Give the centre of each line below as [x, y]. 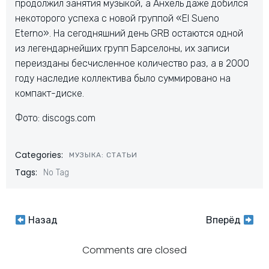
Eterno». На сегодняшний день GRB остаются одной [129, 33]
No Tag [56, 173]
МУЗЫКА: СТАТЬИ [103, 155]
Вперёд [224, 220]
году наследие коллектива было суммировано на [123, 78]
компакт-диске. [50, 93]
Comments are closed [134, 250]
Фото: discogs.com [55, 118]
